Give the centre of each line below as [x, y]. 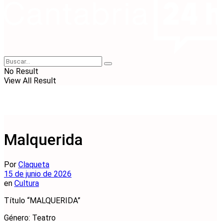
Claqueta [34, 164]
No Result [21, 71]
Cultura [27, 183]
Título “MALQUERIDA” [42, 200]
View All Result [30, 81]
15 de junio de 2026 [38, 174]
